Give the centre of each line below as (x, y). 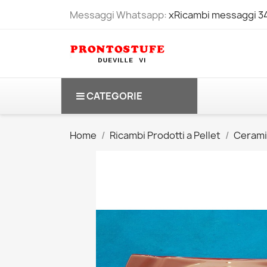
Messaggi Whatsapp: (119, 15)
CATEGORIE (114, 96)
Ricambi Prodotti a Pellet (165, 135)
